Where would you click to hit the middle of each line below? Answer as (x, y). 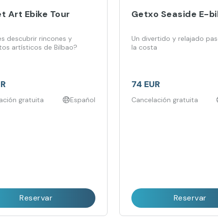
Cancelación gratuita (164, 100)
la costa (144, 47)
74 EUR (145, 84)
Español (82, 100)
